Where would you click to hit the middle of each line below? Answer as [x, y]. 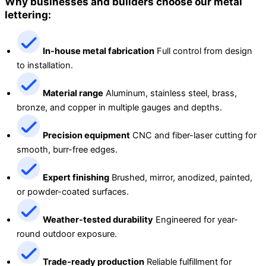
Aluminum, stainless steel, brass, [170, 94]
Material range [73, 94]
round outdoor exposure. [67, 234]
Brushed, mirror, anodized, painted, [181, 178]
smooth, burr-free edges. [67, 150]
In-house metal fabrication [99, 51]
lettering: [28, 15]
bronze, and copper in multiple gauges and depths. [119, 108]
